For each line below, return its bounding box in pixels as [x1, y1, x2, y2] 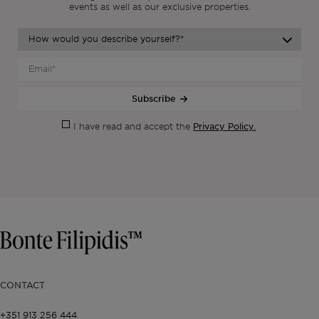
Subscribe [131, 93, 176, 104]
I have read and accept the [73, 120, 194, 132]
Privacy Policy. [193, 120, 256, 132]
